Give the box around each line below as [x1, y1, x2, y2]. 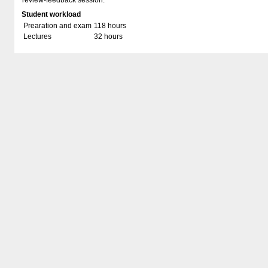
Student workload [22, 10, 81, 19]
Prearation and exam [23, 22, 92, 30]
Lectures [23, 32, 51, 41]
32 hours [94, 32, 123, 41]
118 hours [94, 22, 126, 30]
